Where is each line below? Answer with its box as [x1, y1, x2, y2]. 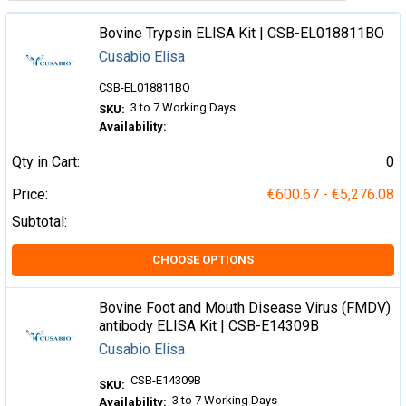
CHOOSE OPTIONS [152, 253, 254, 267]
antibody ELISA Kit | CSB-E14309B [99, 317, 320, 335]
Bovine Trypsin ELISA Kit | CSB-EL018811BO [99, 24, 385, 42]
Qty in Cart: [12, 153, 80, 171]
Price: [12, 186, 48, 204]
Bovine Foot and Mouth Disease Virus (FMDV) [99, 299, 391, 317]
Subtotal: [12, 213, 67, 231]
